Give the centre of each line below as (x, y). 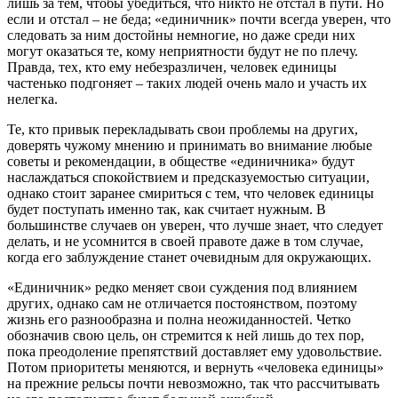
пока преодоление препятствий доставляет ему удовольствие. (195, 352)
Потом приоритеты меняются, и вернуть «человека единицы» (195, 368)
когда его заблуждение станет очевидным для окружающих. (189, 258)
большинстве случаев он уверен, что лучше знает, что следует (195, 226)
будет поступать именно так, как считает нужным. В (167, 210)
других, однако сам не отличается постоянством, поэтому (182, 304)
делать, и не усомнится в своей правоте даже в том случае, (185, 242)
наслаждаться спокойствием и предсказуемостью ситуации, (188, 178)
